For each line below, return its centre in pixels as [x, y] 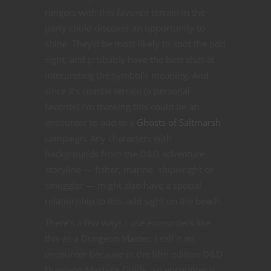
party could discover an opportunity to [125, 28]
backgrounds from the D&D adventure [125, 154]
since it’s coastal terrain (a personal [117, 91]
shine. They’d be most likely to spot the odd [135, 44]
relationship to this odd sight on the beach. [134, 201]
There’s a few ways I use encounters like [128, 223]
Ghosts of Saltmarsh [179, 122]
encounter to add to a [91, 122]
